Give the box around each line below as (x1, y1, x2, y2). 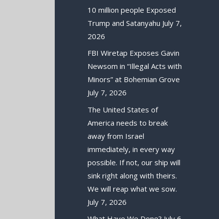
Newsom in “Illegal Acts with (88, 61, 182, 71)
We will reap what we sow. (88, 183, 177, 194)
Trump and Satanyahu (88, 18, 161, 28)
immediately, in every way (88, 144, 175, 154)
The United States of (88, 104, 158, 114)
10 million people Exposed (88, 4, 176, 15)
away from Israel (88, 131, 145, 141)
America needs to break (88, 117, 168, 128)
